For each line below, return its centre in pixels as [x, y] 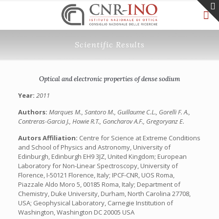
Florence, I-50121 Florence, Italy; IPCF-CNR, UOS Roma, [96, 175]
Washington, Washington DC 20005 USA [76, 212]
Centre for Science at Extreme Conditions [140, 138]
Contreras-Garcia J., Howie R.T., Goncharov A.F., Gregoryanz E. [101, 121]
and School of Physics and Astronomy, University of [94, 147]
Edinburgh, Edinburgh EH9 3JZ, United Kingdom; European [102, 156]
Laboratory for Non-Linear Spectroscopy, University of [98, 166]
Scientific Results [109, 44]
